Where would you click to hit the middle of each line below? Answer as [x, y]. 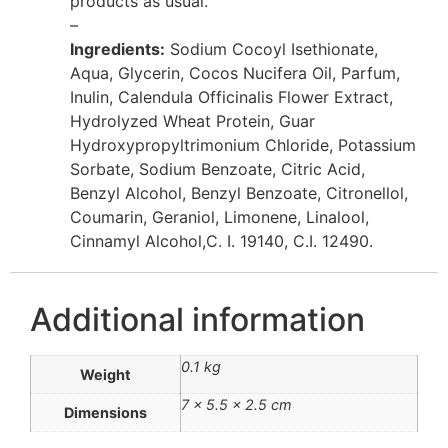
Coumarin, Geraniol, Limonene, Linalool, [219, 216]
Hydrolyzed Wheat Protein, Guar [192, 120]
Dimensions [105, 412]
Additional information [197, 319]
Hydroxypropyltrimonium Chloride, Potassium [243, 144]
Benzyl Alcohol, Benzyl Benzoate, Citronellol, [239, 192]
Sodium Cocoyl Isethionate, [271, 48]
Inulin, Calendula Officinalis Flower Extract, [231, 96]
